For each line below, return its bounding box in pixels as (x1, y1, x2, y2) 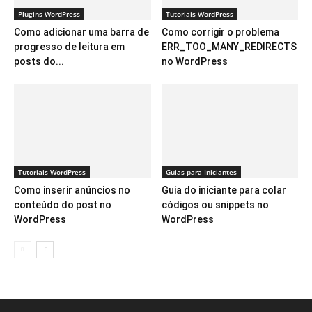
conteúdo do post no (14, 199, 111, 211)
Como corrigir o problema (161, 26, 279, 38)
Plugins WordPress (18, 9, 80, 19)
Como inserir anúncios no (14, 185, 130, 196)
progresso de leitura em (14, 41, 125, 52)
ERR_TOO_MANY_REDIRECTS (161, 41, 297, 52)
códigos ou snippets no (161, 199, 269, 211)
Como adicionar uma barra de (14, 26, 149, 38)
